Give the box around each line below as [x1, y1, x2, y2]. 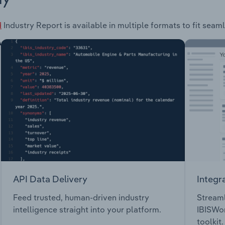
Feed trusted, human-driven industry [13, 192, 149, 203]
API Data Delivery [13, 173, 87, 185]
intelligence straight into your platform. [13, 204, 161, 215]
